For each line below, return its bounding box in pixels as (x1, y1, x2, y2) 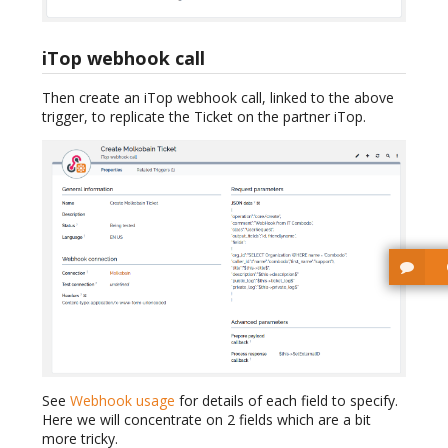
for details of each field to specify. (175, 390, 398, 410)
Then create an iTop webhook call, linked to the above (42, 88, 394, 108)
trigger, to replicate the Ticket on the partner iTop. (42, 107, 366, 127)
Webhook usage (70, 390, 175, 410)
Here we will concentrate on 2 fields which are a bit (42, 409, 371, 429)
